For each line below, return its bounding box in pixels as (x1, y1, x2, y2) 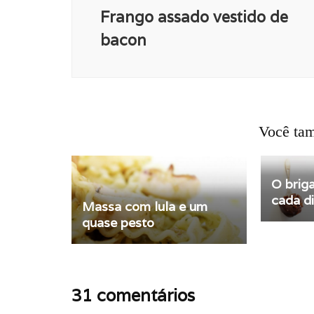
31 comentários (71, 284, 195, 306)
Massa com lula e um (82, 198, 207, 214)
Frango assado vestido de (100, 6, 288, 27)
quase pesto (82, 214, 154, 231)
